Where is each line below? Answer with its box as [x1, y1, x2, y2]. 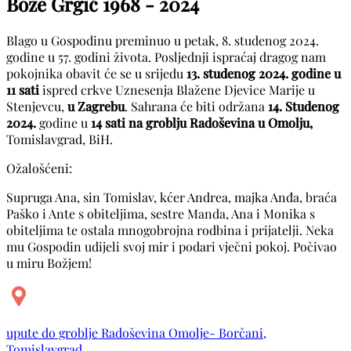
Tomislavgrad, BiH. [6, 130, 113, 147]
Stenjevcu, [6, 97, 67, 114]
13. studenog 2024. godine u [186, 64, 341, 81]
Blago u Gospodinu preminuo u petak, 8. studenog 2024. [6, 31, 319, 49]
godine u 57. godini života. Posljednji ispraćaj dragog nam [6, 48, 326, 65]
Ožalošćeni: [6, 159, 72, 176]
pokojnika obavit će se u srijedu [6, 64, 186, 81]
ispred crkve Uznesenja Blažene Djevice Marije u [42, 81, 315, 98]
